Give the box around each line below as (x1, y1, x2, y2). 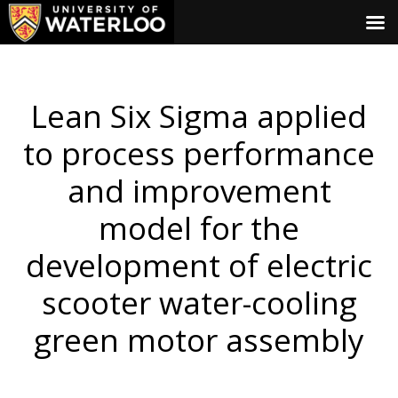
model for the (99, 207, 299, 249)
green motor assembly (34, 319, 364, 361)
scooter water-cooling (41, 282, 357, 323)
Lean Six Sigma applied (31, 95, 367, 137)
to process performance (23, 132, 375, 174)
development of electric (26, 244, 372, 286)
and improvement (67, 170, 331, 211)
